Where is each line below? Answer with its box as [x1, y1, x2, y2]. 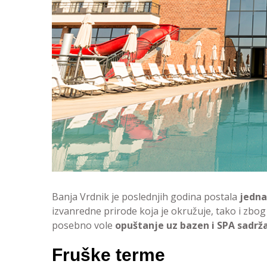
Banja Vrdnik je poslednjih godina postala [52, 190, 240, 203]
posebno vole [52, 219, 115, 232]
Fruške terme [52, 245, 165, 265]
